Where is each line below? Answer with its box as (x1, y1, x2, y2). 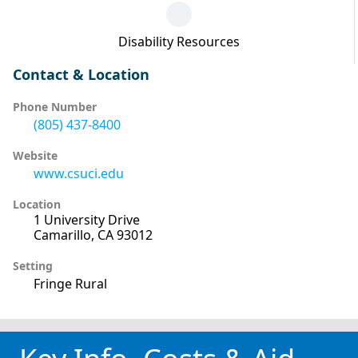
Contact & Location (13, 64, 149, 84)
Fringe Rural (34, 274, 107, 292)
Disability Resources (117, 32, 240, 50)
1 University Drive (34, 210, 140, 229)
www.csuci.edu (34, 164, 124, 182)
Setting (13, 257, 53, 273)
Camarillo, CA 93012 (34, 225, 153, 244)
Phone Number (13, 98, 97, 114)
